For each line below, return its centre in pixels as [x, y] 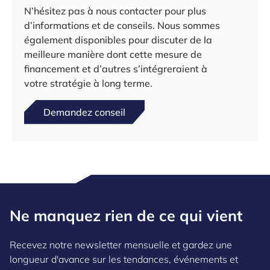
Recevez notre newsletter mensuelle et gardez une [121, 244]
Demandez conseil [84, 112]
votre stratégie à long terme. [88, 83]
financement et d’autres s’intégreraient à [116, 68]
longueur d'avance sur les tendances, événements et [124, 259]
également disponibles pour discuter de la [118, 39]
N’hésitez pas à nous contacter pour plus [115, 11]
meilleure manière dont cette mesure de [113, 54]
